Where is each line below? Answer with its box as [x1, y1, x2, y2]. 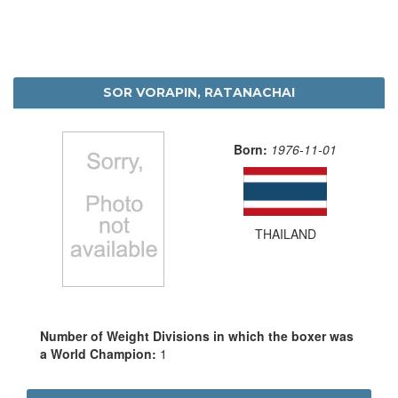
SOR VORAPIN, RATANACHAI [103, 84, 295, 100]
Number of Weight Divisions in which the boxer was [40, 326, 354, 345]
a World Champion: [40, 344, 160, 362]
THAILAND [254, 224, 316, 243]
